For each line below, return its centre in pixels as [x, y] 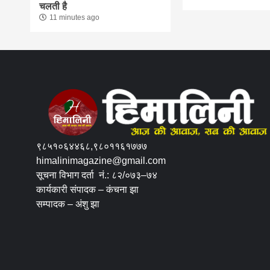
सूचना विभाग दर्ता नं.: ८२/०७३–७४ [97, 175]
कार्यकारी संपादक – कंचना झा [88, 190]
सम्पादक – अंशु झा [68, 204]
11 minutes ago [75, 17]
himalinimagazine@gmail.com [101, 161]
